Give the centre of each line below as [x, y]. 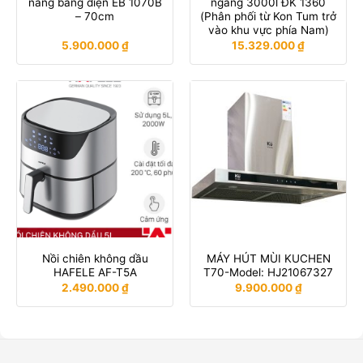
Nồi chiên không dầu [95, 259]
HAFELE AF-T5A [95, 273]
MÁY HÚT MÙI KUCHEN [268, 259]
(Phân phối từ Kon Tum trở [268, 17]
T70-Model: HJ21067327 [268, 273]
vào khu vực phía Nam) [268, 30]
